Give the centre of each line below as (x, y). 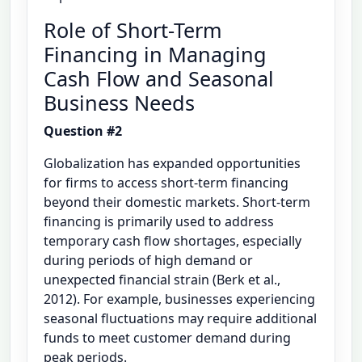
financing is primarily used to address (159, 221)
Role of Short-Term (133, 29)
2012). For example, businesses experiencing (179, 299)
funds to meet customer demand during (167, 337)
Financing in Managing (155, 54)
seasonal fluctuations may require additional (180, 318)
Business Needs (119, 102)
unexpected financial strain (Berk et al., (162, 279)
